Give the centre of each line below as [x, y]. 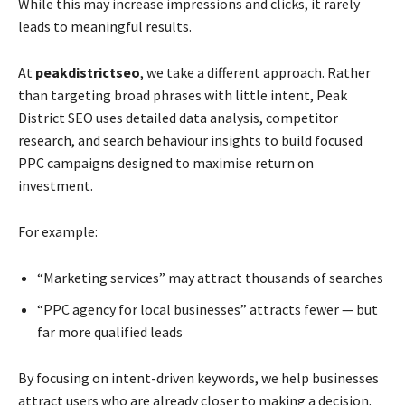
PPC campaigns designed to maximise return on [166, 163]
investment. [56, 185]
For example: [58, 231]
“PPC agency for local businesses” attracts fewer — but [207, 309]
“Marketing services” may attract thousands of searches [210, 278]
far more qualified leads [110, 332]
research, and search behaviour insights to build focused [190, 140]
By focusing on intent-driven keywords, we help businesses [198, 378]
